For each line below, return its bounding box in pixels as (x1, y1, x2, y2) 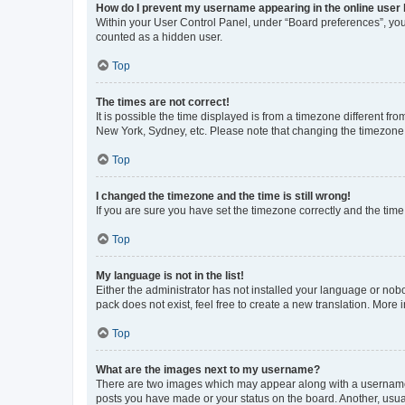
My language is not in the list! (96, 269, 244, 282)
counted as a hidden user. (96, 31, 222, 43)
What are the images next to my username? (96, 363, 320, 376)
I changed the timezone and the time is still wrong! (96, 190, 351, 202)
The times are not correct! (96, 96, 230, 108)
